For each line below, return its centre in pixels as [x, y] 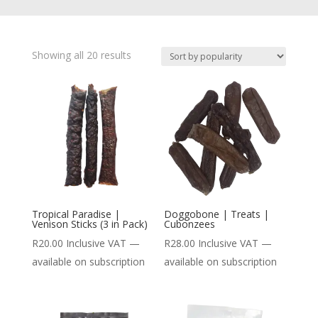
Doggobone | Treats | [217, 214]
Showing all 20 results [81, 55]
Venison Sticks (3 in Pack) [89, 224]
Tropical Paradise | [76, 214]
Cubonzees [190, 224]
